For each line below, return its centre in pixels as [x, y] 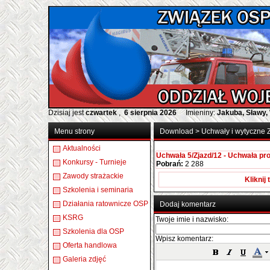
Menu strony [74, 131]
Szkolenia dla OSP [93, 231]
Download [177, 131]
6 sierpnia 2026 [150, 113]
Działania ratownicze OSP [105, 204]
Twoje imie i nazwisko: [192, 219]
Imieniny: [198, 113]
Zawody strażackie [93, 176]
